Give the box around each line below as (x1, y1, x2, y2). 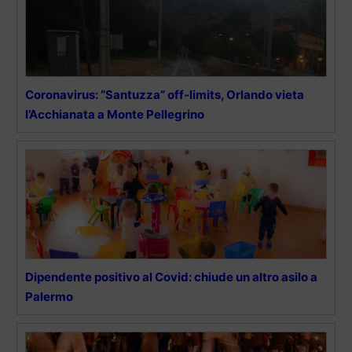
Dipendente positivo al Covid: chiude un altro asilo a (25, 269, 317, 284)
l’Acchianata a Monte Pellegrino (25, 106, 204, 122)
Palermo (25, 288, 73, 304)
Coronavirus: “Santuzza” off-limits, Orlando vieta (25, 86, 304, 102)
